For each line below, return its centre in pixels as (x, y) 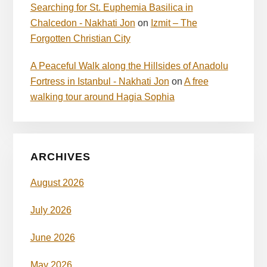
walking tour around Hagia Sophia (102, 97)
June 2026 (52, 237)
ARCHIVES (60, 156)
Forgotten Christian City (80, 38)
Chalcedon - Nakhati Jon (83, 23)
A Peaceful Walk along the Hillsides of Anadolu (129, 66)
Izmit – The (174, 23)
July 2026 (51, 210)
